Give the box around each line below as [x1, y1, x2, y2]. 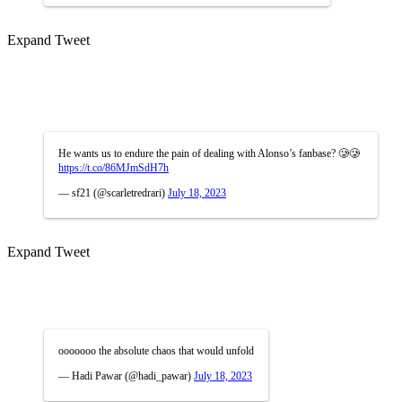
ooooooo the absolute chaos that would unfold [58, 344, 254, 357]
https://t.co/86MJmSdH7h [58, 161, 169, 174]
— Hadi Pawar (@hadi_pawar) [58, 369, 194, 382]
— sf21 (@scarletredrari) [58, 186, 168, 199]
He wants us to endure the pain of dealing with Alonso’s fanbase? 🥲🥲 [58, 146, 360, 160]
